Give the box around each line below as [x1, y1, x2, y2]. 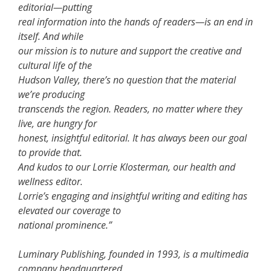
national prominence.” [18, 218, 112, 232]
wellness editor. [18, 174, 83, 188]
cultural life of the [18, 58, 92, 72]
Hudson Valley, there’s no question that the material [18, 73, 236, 87]
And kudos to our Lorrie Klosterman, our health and [18, 160, 235, 174]
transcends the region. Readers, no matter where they [18, 102, 242, 116]
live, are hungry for [18, 116, 97, 130]
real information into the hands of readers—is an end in [18, 15, 253, 28]
